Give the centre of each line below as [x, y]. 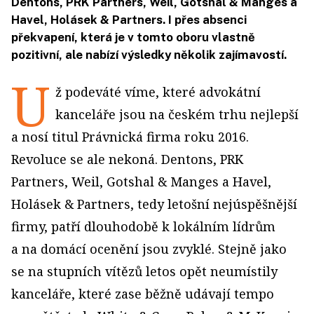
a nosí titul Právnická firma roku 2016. [130, 137]
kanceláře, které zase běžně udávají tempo [143, 294]
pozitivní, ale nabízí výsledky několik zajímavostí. [149, 55]
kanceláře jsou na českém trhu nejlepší [177, 115]
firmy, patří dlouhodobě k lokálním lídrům [143, 227]
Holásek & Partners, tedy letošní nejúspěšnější [154, 204]
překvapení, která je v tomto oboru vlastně [133, 37]
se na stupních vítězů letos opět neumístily [144, 272]
